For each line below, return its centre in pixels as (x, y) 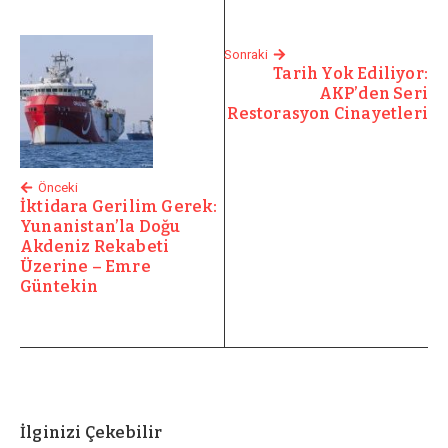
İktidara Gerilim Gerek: (119, 206)
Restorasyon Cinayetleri (327, 113)
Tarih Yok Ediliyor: (350, 73)
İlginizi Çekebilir (91, 432)
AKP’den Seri (373, 93)
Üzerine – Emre (85, 266)
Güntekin (59, 286)
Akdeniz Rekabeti (95, 246)
